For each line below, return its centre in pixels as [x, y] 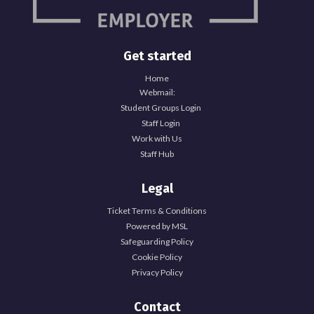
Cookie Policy [157, 257]
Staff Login [161, 123]
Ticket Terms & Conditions [157, 211]
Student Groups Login [161, 108]
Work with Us [157, 139]
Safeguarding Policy [157, 242]
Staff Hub [157, 154]
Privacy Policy [157, 273]
